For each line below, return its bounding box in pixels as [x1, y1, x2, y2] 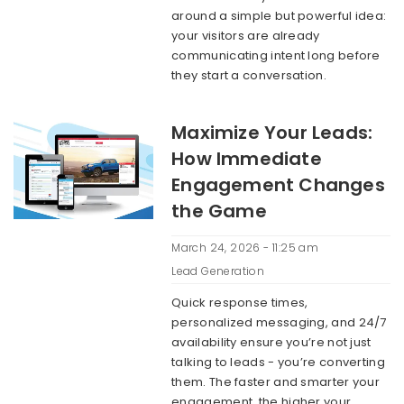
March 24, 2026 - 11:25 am [171, 240, 319, 255]
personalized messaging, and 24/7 [171, 314, 387, 331]
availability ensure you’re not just [171, 334, 372, 351]
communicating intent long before [171, 47, 381, 64]
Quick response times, [171, 294, 308, 311]
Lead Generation [171, 263, 265, 279]
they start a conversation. [171, 67, 326, 84]
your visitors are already [171, 27, 320, 44]
